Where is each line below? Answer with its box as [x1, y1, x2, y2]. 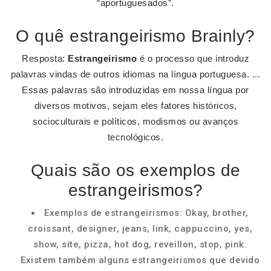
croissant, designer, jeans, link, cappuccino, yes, [28, 223, 252, 234]
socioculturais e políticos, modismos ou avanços [32, 116, 239, 126]
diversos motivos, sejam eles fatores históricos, [34, 100, 237, 111]
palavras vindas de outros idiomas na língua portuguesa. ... [10, 69, 261, 79]
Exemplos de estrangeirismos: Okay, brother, [44, 207, 249, 218]
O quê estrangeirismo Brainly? [16, 27, 255, 45]
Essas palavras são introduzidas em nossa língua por [22, 85, 249, 95]
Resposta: [22, 53, 68, 64]
